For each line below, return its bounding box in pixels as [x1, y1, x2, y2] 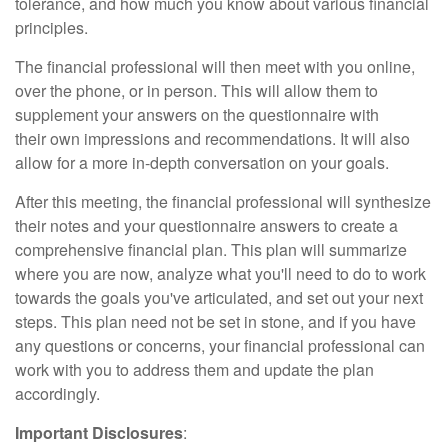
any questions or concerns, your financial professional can [15, 334, 425, 357]
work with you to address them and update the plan [15, 358, 374, 381]
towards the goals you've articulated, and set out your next [15, 286, 423, 309]
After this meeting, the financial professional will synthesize [15, 190, 431, 213]
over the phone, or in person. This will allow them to [15, 79, 378, 102]
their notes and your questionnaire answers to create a [15, 214, 398, 237]
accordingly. [15, 382, 100, 405]
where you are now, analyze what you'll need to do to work [15, 262, 426, 285]
